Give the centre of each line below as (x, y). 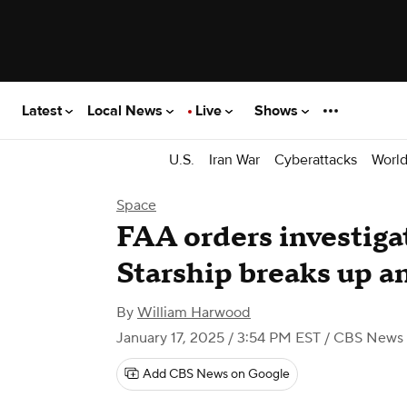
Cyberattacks (316, 159)
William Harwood (194, 313)
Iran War (234, 159)
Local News (127, 110)
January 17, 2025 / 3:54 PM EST (218, 338)
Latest (44, 110)
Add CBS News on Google (216, 374)
